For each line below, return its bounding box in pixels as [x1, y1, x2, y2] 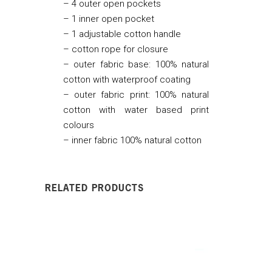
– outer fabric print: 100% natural [63, 89, 209, 100]
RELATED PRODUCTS [45, 181, 144, 194]
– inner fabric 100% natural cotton [63, 134, 202, 146]
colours [63, 119, 94, 131]
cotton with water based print [63, 104, 209, 115]
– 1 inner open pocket [63, 13, 154, 24]
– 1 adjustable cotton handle [63, 28, 181, 39]
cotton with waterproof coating [63, 73, 191, 85]
